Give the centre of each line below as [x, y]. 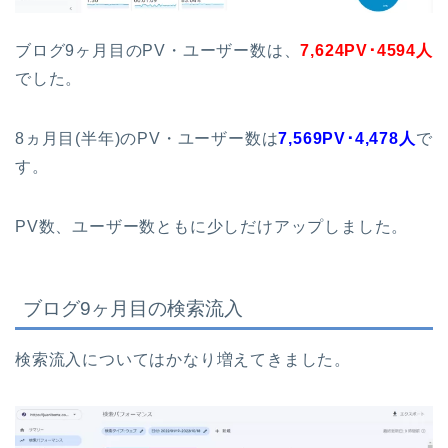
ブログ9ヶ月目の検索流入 [133, 309]
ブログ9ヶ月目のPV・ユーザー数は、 [158, 50]
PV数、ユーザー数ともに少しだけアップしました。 [212, 226]
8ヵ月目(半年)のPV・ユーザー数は [147, 138]
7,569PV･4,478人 [347, 138]
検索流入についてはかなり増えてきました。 [183, 360]
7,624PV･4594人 [366, 50]
